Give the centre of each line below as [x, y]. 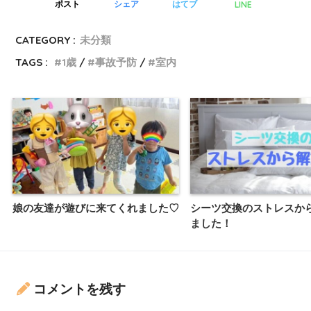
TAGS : [32, 62]
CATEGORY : [46, 40]
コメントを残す [79, 289]
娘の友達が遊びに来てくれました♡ [96, 208]
